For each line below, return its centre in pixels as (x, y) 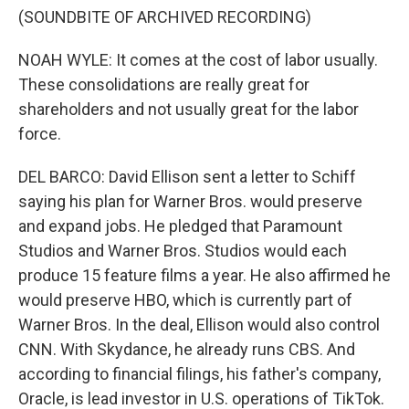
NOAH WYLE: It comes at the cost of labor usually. (198, 60)
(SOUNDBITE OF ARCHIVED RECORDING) (165, 17)
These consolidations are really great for (164, 84)
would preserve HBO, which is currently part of (185, 300)
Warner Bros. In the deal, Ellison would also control (199, 325)
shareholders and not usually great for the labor (189, 109)
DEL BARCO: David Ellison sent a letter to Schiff (187, 177)
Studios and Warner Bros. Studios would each (183, 251)
